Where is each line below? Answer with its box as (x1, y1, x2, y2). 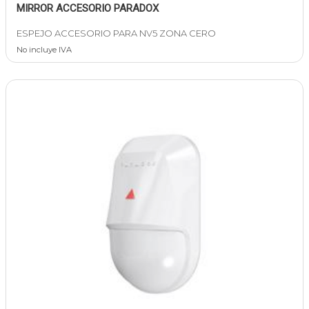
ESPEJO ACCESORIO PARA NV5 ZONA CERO (17, 28, 216, 39)
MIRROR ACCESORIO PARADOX (17, 2, 159, 15)
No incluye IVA (17, 45, 72, 55)
